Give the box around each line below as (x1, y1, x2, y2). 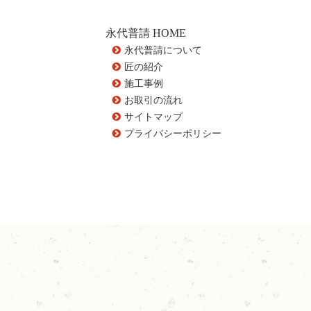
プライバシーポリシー (124, 128, 221, 139)
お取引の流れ (124, 94, 183, 106)
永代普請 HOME (106, 27, 186, 39)
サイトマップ (124, 111, 183, 122)
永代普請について (124, 44, 202, 56)
